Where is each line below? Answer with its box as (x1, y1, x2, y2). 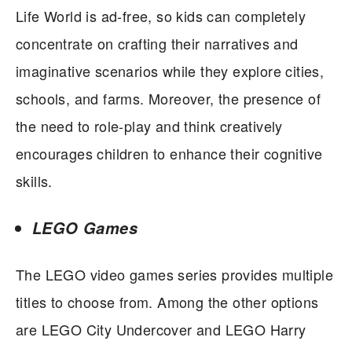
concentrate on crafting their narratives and (16, 33, 299, 54)
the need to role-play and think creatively (16, 115, 283, 137)
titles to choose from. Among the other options (16, 291, 319, 313)
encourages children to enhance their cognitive (16, 143, 323, 164)
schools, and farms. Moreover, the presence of (16, 88, 321, 109)
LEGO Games (32, 217, 137, 240)
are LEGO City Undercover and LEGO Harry (16, 319, 306, 340)
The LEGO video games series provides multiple (16, 264, 333, 285)
